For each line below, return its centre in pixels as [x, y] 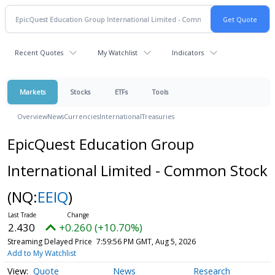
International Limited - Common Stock [137, 170]
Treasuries [158, 116]
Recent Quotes [39, 52]
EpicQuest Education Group [100, 144]
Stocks [80, 92]
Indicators [188, 52]
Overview [32, 116]
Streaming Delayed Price [49, 242]
